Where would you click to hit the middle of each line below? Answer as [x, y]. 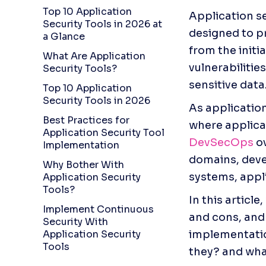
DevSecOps [221, 142]
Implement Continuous [98, 209]
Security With [75, 222]
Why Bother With [83, 165]
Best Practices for [86, 120]
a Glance [64, 37]
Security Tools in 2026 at [102, 24]
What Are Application [94, 56]
